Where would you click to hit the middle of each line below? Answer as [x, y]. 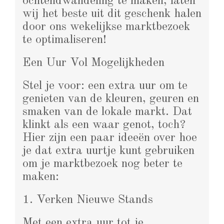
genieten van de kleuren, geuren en [111, 99]
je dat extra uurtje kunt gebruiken [108, 151]
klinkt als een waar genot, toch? [104, 125]
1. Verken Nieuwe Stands [88, 200]
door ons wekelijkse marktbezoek [106, 27]
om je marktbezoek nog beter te [102, 164]
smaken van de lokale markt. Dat [107, 112]
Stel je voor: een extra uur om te [105, 86]
